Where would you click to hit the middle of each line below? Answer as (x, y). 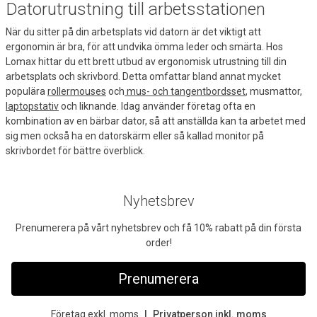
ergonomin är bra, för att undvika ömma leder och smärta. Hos (144, 47)
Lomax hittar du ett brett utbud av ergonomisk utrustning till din (146, 62)
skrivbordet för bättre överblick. (75, 151)
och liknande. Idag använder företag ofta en (157, 106)
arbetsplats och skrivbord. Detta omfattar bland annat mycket (143, 77)
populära (27, 92)
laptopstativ (32, 106)
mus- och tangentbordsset (185, 92)
